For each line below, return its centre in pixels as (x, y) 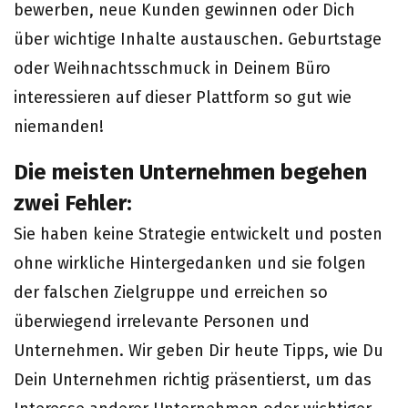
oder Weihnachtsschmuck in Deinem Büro (172, 68)
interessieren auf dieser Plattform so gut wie (183, 97)
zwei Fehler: (73, 203)
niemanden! (59, 127)
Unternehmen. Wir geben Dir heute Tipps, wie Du (199, 351)
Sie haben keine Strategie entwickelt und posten (198, 234)
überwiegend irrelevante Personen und (162, 321)
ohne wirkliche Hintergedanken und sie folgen (190, 263)
